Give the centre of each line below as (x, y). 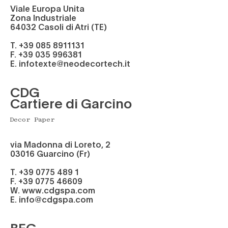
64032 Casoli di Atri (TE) (59, 27)
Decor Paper (32, 120)
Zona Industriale (43, 18)
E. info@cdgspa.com (52, 199)
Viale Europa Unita (47, 8)
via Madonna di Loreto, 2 (60, 144)
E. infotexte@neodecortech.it (70, 63)
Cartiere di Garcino (71, 103)
